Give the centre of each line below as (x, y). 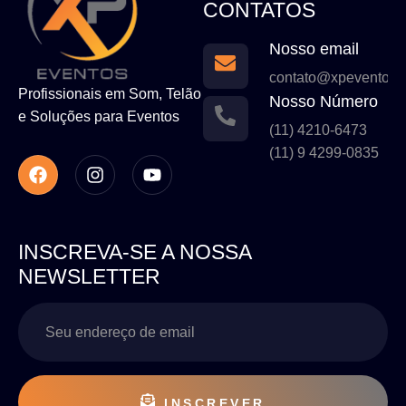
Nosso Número (324, 102)
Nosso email (314, 49)
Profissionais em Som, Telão (110, 94)
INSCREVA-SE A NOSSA (135, 251)
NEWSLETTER (89, 276)
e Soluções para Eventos (99, 117)
